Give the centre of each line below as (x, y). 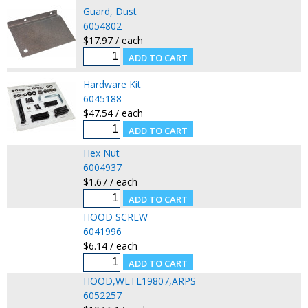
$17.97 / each (113, 40)
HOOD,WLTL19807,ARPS (139, 280)
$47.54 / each (113, 113)
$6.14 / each (110, 245)
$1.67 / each (110, 181)
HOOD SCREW (115, 217)
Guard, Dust (110, 11)
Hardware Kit (112, 84)
